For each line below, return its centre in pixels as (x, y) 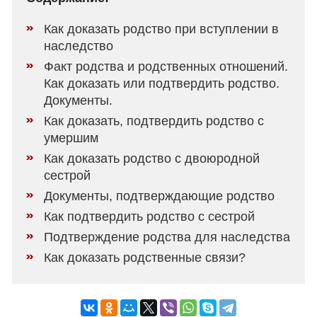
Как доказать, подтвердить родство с (154, 121)
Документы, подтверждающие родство (160, 196)
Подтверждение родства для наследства (167, 237)
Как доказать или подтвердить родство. (162, 83)
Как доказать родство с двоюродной (152, 158)
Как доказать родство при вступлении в (162, 29)
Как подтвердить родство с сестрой (150, 217)
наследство (79, 46)
